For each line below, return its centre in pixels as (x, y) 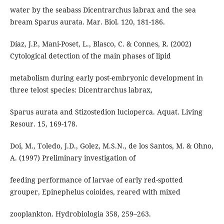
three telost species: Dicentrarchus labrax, (81, 90)
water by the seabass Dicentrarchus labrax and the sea (103, 10)
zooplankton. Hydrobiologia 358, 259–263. (80, 214)
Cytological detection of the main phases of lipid (90, 56)
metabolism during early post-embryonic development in (106, 78)
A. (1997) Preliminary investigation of (72, 158)
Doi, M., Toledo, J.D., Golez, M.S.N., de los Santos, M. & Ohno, (111, 146)
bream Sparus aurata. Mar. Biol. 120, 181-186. (87, 22)
